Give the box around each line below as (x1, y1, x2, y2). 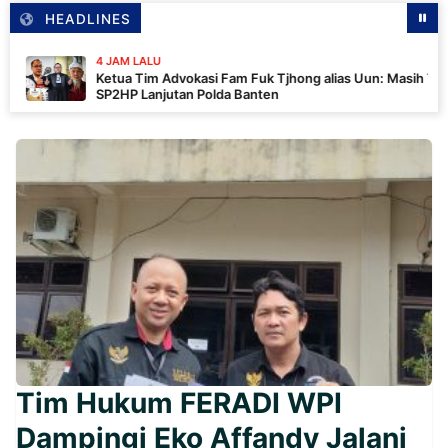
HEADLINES (45, 11, 131, 28)
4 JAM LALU (10, 54, 76, 69)
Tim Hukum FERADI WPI (16, 386, 342, 420)
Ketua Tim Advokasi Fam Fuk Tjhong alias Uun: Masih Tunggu (10, 70, 390, 87)
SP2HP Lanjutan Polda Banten (10, 86, 194, 103)
